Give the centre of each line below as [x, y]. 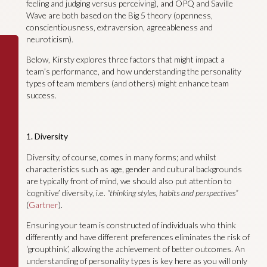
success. [41, 95]
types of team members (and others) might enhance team [127, 83]
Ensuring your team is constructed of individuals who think [131, 225]
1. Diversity [47, 136]
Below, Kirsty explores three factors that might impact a [125, 60]
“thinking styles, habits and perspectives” [172, 193]
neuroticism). [49, 39]
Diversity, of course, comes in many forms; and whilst [121, 157]
